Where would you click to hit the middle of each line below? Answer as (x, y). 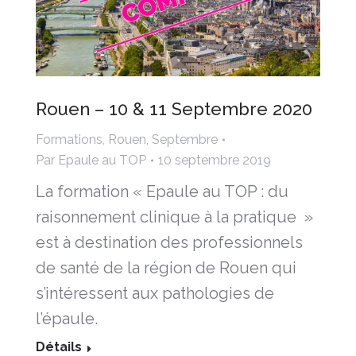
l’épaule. (67, 319)
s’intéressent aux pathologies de (155, 294)
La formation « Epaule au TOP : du (162, 192)
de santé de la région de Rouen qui (166, 268)
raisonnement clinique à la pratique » (174, 217)
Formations (69, 140)
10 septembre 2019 (215, 161)
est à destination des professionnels (169, 243)
